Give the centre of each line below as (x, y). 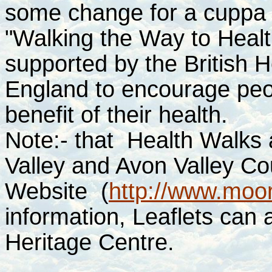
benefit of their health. (116, 114)
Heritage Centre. (90, 242)
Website (53, 191)
